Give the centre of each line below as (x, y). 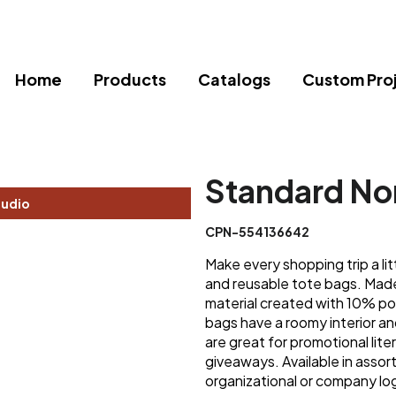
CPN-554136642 (257, 232)
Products (130, 80)
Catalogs (234, 80)
